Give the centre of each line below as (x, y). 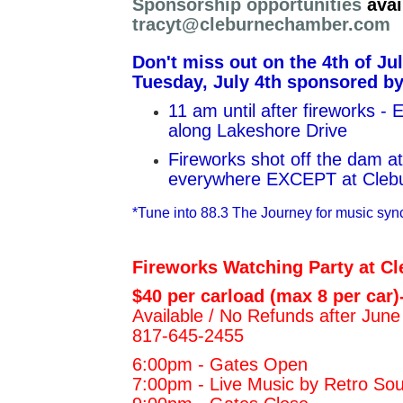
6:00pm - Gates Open (223, 365)
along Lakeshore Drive (260, 131)
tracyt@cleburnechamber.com (261, 25)
